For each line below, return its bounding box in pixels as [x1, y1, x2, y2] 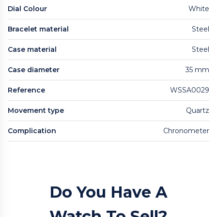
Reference [8, 85, 45, 94]
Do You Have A [49, 182, 168, 201]
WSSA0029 [170, 85, 209, 94]
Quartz [186, 106, 209, 115]
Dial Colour [8, 4, 47, 13]
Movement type [8, 106, 64, 115]
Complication [8, 126, 56, 135]
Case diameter [8, 65, 60, 74]
